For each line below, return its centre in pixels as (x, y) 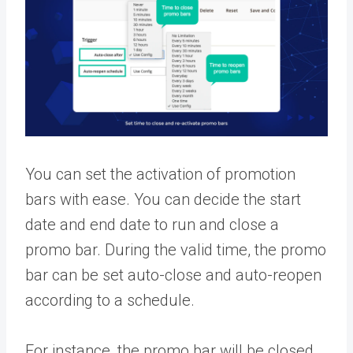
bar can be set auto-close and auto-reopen (173, 275)
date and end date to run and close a (152, 224)
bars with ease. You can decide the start (163, 199)
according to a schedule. (112, 300)
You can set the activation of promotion (160, 174)
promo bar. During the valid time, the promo (176, 249)
